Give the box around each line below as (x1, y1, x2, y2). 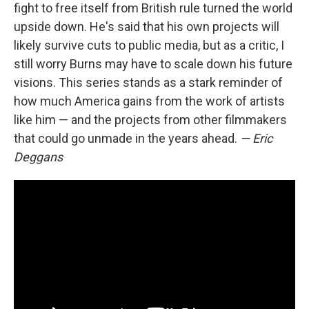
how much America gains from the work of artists (14, 93, 285, 108)
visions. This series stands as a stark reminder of (14, 74, 283, 90)
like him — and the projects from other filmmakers (14, 112, 287, 127)
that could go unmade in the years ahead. (14, 130, 240, 146)
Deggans (14, 149, 63, 164)
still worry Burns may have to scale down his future (14, 56, 292, 71)
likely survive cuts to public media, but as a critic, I (14, 37, 284, 52)
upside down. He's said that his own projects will (14, 19, 279, 34)
